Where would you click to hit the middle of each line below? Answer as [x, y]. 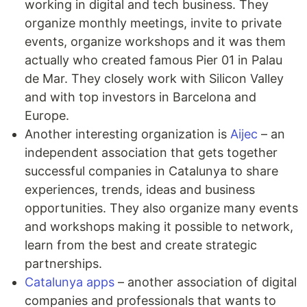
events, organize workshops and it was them [155, 41]
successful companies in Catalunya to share [151, 171]
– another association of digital [206, 282]
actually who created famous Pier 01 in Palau [153, 60]
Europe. [47, 115]
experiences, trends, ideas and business [140, 189]
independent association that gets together [151, 152]
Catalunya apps [70, 282]
